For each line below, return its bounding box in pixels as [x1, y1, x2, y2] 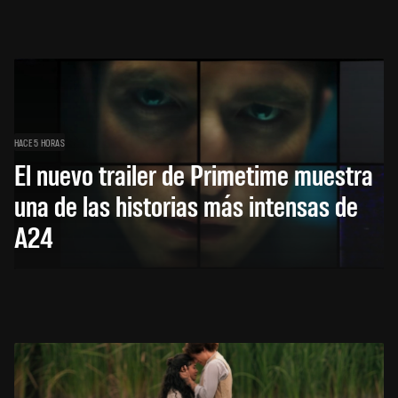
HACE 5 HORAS [14, 135, 65, 148]
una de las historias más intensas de [14, 186, 358, 223]
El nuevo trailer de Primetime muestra [14, 155, 373, 192]
